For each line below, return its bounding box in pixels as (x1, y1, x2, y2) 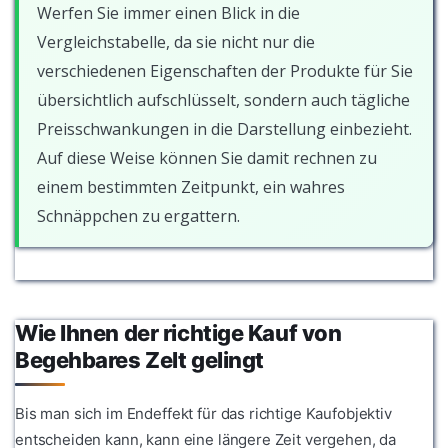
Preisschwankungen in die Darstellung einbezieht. (37, 117, 412, 140)
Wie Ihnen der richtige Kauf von (15, 319, 342, 346)
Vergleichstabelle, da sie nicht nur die (37, 30, 315, 53)
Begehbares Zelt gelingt (15, 346, 264, 373)
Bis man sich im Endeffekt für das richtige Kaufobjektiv (15, 403, 392, 423)
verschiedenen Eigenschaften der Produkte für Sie (37, 59, 413, 82)
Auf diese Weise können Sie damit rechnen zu (37, 146, 377, 169)
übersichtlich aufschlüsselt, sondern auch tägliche (37, 88, 410, 111)
